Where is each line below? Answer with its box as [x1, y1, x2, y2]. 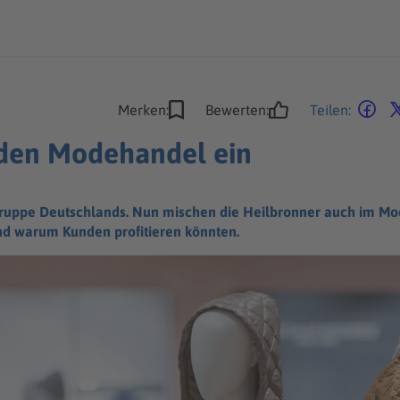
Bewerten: [205, 102, 269, 118]
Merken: [118, 102, 169, 118]
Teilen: [310, 102, 351, 118]
